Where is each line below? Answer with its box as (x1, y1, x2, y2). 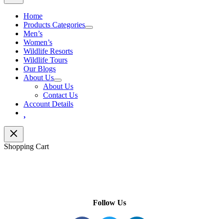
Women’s (23, 38, 52, 47)
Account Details (23, 100, 73, 109)
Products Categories (23, 21, 85, 29)
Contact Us (43, 91, 78, 100)
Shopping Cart (4, 142, 49, 151)
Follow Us (93, 198, 126, 207)
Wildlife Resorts (23, 47, 73, 56)
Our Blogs (23, 65, 56, 73)
